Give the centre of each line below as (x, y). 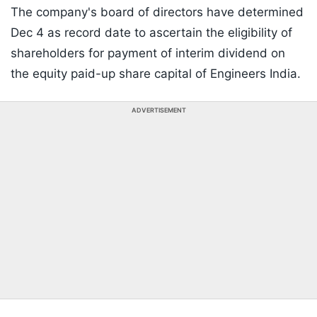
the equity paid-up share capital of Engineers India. (156, 74)
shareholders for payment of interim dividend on (148, 53)
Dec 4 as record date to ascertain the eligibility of (151, 33)
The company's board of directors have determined (157, 12)
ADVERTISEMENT (158, 110)
